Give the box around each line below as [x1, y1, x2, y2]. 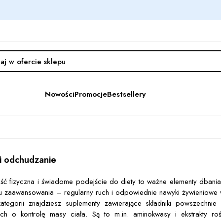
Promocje [74, 88, 107, 100]
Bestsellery [107, 88, 146, 100]
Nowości [45, 88, 74, 100]
